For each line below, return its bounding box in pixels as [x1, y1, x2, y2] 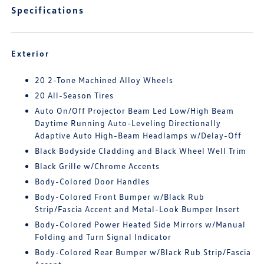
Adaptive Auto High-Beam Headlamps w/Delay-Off [35, 130, 242, 140]
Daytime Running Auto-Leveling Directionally [35, 118, 222, 128]
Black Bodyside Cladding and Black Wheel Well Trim [35, 146, 247, 156]
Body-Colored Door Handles [35, 176, 150, 186]
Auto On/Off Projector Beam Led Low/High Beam [35, 105, 235, 115]
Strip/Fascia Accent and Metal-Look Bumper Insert [35, 204, 240, 214]
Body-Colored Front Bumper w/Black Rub [35, 192, 205, 202]
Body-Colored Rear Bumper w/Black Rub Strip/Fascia [35, 247, 252, 257]
